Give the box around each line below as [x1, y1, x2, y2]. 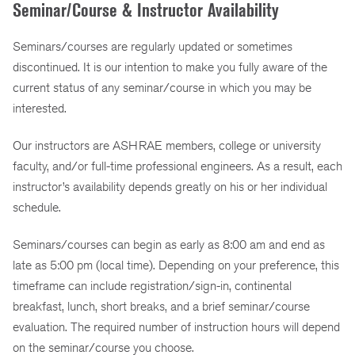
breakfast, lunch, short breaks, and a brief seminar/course [13, 298, 310, 314]
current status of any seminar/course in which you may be [13, 80, 311, 96]
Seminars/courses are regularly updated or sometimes [13, 39, 292, 55]
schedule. [13, 200, 61, 216]
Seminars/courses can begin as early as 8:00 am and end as [13, 236, 325, 252]
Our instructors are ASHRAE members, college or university [13, 138, 321, 154]
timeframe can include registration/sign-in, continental [13, 277, 292, 293]
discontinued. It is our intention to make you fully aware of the [13, 59, 327, 75]
